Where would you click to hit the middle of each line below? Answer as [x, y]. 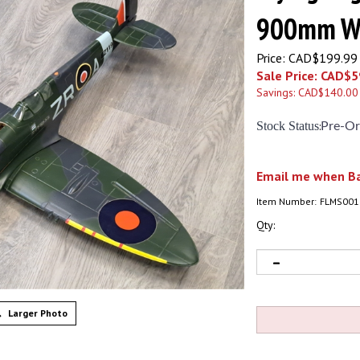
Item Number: [286, 201]
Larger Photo [36, 313]
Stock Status [288, 126]
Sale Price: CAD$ [304, 76]
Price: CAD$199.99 [307, 58]
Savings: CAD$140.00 [307, 92]
